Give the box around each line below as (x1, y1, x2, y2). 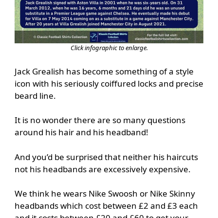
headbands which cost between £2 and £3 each (15, 200, 198, 212)
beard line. (15, 90, 56, 101)
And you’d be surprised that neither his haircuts (15, 151, 198, 163)
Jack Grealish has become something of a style (15, 65, 194, 77)
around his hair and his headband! (15, 127, 148, 138)
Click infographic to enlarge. (70, 43, 148, 53)
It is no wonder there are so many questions (15, 114, 185, 126)
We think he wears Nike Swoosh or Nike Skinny (15, 188, 195, 200)
